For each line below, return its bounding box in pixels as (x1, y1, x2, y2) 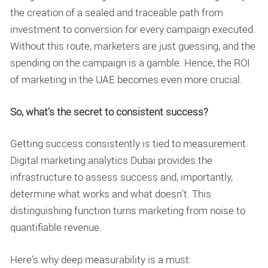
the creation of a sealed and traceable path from (10, 5, 223, 20)
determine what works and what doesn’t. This (10, 187, 211, 201)
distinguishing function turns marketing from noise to (10, 203, 245, 218)
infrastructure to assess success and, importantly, (10, 170, 233, 184)
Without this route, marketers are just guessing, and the (10, 39, 255, 53)
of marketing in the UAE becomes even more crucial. (10, 72, 245, 87)
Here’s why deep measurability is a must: (10, 252, 191, 266)
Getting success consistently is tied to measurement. (10, 136, 248, 151)
